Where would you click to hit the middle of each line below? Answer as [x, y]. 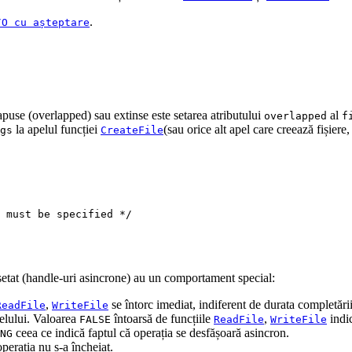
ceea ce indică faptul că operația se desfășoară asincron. [151, 333]
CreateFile [132, 130]
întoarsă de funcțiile [162, 319]
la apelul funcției [57, 130]
